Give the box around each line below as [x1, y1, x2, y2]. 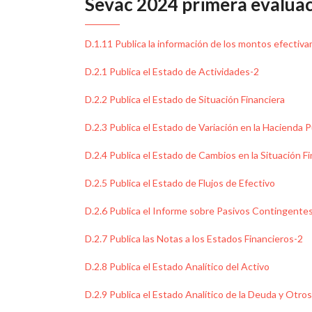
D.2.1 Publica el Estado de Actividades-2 [85, 65, 259, 77]
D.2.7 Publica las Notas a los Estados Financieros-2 [85, 233, 303, 244]
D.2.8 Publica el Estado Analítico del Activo [85, 260, 270, 272]
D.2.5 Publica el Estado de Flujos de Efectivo [85, 177, 275, 189]
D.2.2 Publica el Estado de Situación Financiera [85, 93, 285, 105]
